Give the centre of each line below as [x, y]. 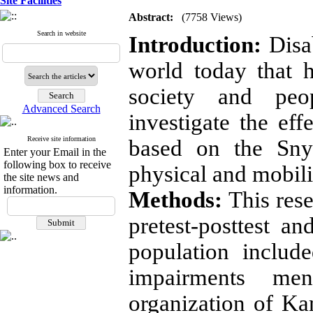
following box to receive [57, 165]
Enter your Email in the [55, 152]
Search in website [61, 33]
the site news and [41, 177]
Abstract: [151, 17]
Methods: [179, 200]
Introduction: [195, 45]
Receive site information [61, 139]
